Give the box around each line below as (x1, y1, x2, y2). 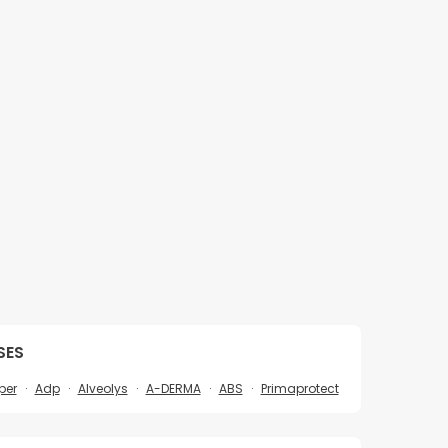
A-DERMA (145, 380, 201, 398)
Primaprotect (260, 380, 339, 398)
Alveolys (77, 380, 128, 398)
